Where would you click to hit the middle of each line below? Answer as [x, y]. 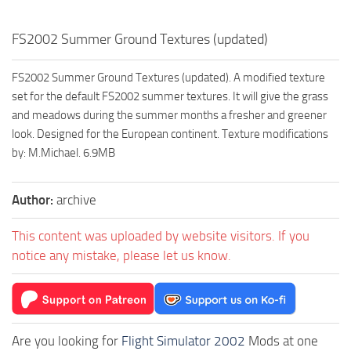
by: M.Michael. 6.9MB [63, 153]
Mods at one [282, 341]
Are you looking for [67, 341]
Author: [34, 200]
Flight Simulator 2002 [183, 341]
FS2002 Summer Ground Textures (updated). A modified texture [168, 78]
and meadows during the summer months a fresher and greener [169, 116]
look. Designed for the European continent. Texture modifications [170, 134]
